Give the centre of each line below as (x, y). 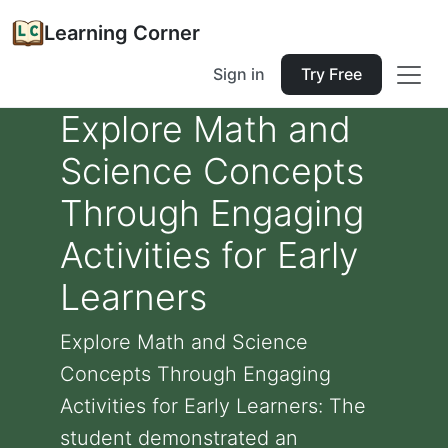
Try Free (331, 74)
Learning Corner (122, 33)
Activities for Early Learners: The (213, 406)
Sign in (239, 74)
